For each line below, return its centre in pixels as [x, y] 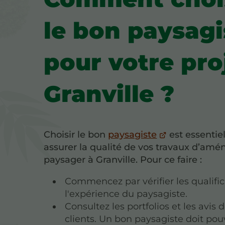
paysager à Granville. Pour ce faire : [123, 159]
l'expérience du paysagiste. [126, 194]
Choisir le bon [76, 134]
